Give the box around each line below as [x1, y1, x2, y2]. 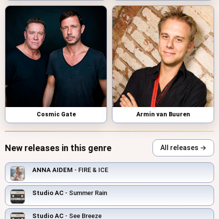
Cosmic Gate [36, 111, 76, 118]
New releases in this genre [5, 143, 111, 153]
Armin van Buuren [136, 111, 190, 118]
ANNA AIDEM [32, 166, 73, 174]
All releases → [160, 144, 206, 152]
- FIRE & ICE [73, 166, 108, 174]
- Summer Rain [64, 189, 107, 197]
